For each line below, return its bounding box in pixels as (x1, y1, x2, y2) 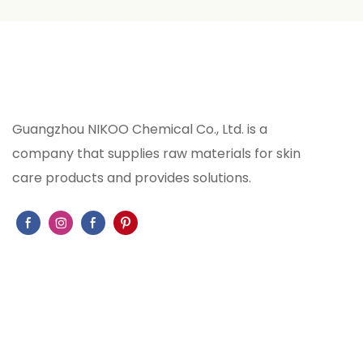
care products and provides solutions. (12, 169, 251, 187)
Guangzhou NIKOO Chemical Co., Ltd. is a (12, 120, 267, 139)
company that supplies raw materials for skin (12, 144, 301, 163)
